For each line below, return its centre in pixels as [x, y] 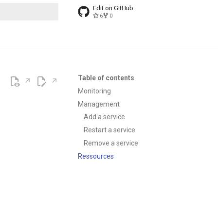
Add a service [104, 117]
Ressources [96, 156]
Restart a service [109, 130]
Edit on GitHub [113, 8]
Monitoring [94, 91]
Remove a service [111, 143]
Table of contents [106, 78]
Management [99, 104]
